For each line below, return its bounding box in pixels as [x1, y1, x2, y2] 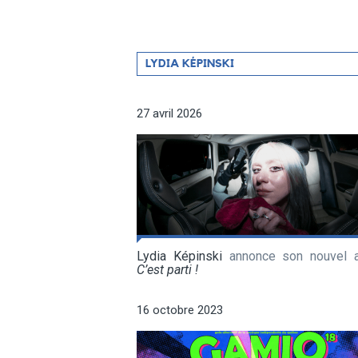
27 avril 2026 [137, 105, 202, 121]
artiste [136, 86, 177, 102]
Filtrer [136, 51, 173, 67]
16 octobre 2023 [137, 302, 223, 317]
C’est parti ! [137, 261, 198, 277]
